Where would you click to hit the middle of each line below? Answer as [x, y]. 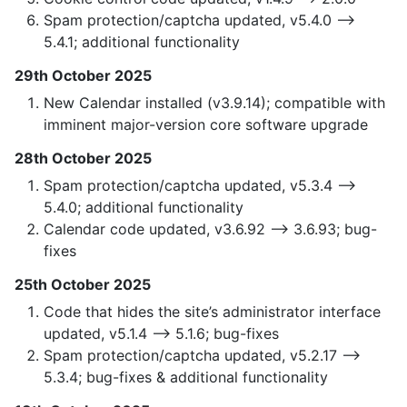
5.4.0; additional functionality [144, 208]
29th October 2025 [83, 76]
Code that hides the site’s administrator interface [212, 312]
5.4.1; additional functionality [142, 42]
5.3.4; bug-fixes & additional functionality [186, 377]
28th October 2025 [83, 159]
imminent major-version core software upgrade [206, 125]
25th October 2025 [83, 285]
